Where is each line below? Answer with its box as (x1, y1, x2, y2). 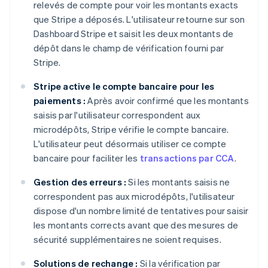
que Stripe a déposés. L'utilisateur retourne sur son (33, 13, 245, 25)
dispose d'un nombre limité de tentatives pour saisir (33, 204, 249, 217)
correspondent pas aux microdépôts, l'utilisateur (33, 190, 235, 202)
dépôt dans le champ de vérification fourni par (33, 41, 224, 54)
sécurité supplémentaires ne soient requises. (33, 233, 221, 245)
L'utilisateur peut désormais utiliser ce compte (33, 137, 227, 150)
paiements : (33, 94, 86, 106)
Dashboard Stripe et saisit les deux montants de (33, 27, 234, 39)
